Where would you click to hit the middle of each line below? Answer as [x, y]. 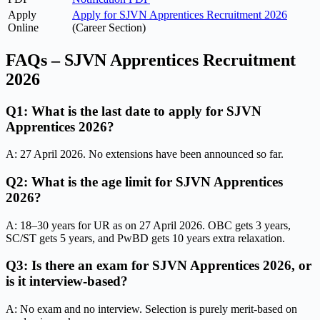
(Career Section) [109, 27]
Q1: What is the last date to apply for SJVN [134, 111]
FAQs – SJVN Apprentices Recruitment [151, 60]
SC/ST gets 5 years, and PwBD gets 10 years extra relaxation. [145, 238]
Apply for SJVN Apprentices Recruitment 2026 [180, 14]
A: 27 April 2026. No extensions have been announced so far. [145, 154]
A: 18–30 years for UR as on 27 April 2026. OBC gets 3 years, [148, 225]
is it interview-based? [67, 281]
